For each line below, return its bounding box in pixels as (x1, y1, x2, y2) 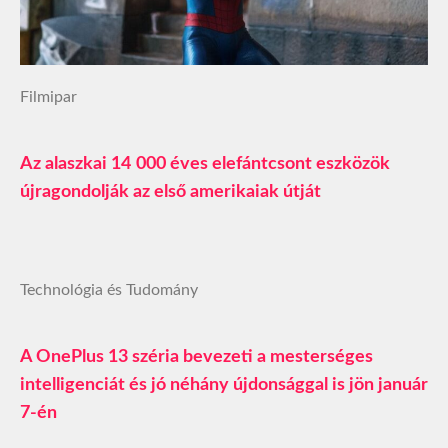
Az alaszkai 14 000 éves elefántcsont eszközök (20, 154, 390, 173)
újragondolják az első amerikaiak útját (20, 182, 321, 201)
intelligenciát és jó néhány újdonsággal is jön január (20, 375, 428, 394)
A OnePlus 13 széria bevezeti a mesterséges (20, 347, 373, 366)
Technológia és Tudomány (20, 281, 198, 298)
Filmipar (20, 88, 77, 105)
